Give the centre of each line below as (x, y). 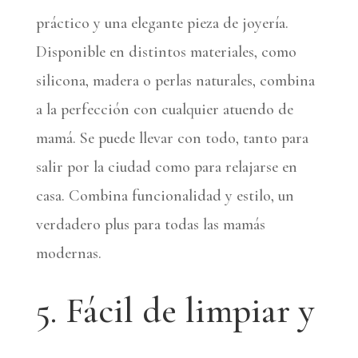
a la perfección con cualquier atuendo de (164, 109)
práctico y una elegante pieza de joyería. (162, 23)
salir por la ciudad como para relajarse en (166, 167)
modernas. (68, 253)
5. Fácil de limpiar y (175, 310)
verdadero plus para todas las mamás (150, 224)
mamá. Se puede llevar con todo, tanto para (172, 138)
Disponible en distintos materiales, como (166, 52)
